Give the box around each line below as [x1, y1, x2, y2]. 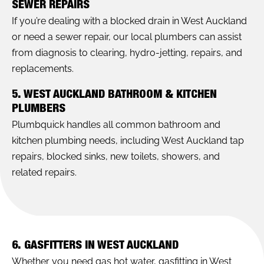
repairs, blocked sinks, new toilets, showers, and [12, 150, 220, 162]
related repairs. [12, 166, 77, 178]
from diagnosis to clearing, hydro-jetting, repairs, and [12, 47, 242, 58]
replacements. [12, 62, 74, 74]
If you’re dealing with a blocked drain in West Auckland [12, 15, 247, 27]
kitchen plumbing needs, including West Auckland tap [12, 134, 244, 146]
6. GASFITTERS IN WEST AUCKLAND [12, 240, 179, 252]
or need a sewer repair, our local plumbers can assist [12, 31, 242, 42]
